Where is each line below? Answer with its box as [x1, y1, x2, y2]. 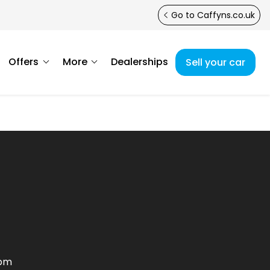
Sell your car [186, 55, 245, 69]
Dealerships [111, 55, 168, 69]
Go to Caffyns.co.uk [169, 9, 255, 21]
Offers [8, 55, 39, 69]
